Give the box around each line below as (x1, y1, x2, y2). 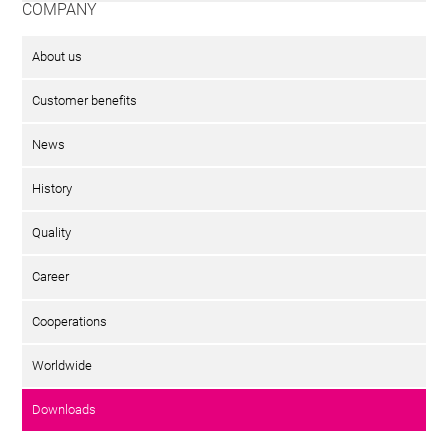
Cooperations (32, 313, 108, 329)
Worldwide (32, 357, 93, 373)
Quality (32, 225, 72, 241)
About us (32, 48, 83, 64)
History (32, 181, 73, 197)
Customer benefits (32, 92, 138, 108)
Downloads (32, 401, 97, 417)
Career (32, 269, 70, 285)
